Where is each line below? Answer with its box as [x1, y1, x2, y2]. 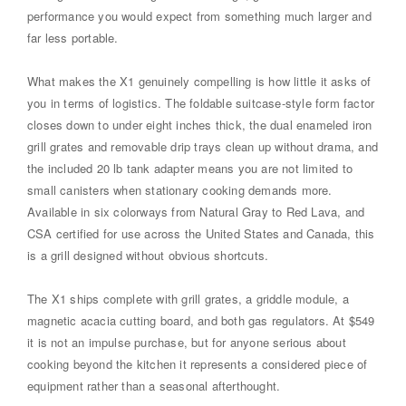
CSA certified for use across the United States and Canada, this [27, 224, 375, 242]
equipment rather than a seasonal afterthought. [27, 376, 281, 394]
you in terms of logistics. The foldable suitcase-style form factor [27, 93, 375, 111]
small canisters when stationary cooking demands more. [27, 180, 333, 198]
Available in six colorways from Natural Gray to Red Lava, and [27, 202, 365, 220]
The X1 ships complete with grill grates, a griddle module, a [27, 289, 350, 307]
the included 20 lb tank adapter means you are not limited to [27, 159, 353, 177]
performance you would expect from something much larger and [27, 6, 372, 24]
